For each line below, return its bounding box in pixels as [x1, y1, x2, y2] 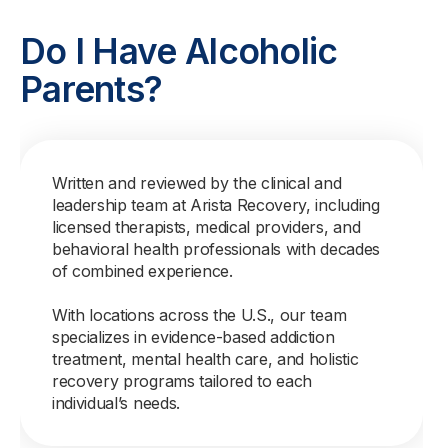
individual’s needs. [52, 393, 180, 413]
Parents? [20, 68, 163, 110]
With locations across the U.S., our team [52, 305, 347, 325]
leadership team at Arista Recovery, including [52, 195, 380, 215]
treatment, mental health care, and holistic [52, 349, 359, 369]
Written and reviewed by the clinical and [52, 173, 342, 193]
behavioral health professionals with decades [52, 239, 380, 259]
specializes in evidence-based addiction [52, 327, 335, 347]
